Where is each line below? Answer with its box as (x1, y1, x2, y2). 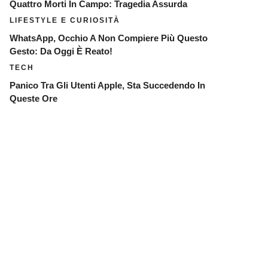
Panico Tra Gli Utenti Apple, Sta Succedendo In (10, 80, 205, 90)
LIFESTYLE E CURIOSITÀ (10, 16, 120, 25)
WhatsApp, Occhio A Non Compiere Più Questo (10, 33, 208, 43)
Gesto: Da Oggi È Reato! (10, 46, 112, 56)
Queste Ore (10, 93, 57, 103)
